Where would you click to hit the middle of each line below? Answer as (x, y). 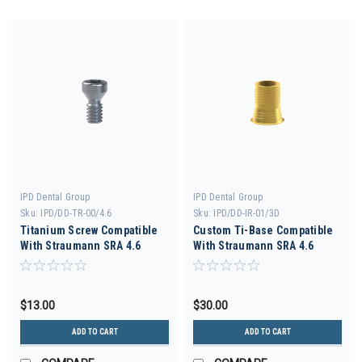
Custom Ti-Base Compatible (263, 230)
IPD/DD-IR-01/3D (246, 213)
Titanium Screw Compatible (89, 230)
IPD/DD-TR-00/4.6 (76, 213)
